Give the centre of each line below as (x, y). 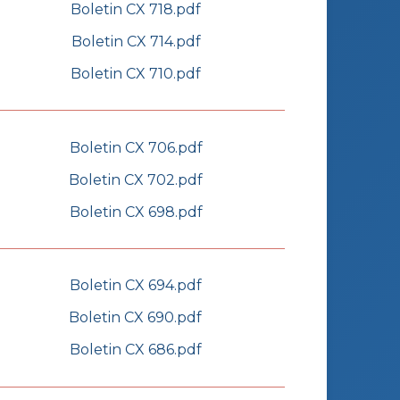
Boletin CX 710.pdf (136, 73)
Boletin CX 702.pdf (136, 179)
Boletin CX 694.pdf (135, 286)
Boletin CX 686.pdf (135, 350)
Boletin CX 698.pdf (136, 212)
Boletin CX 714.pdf (136, 41)
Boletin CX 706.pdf (136, 147)
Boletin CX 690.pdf (135, 318)
